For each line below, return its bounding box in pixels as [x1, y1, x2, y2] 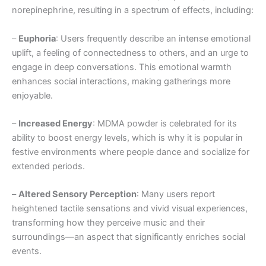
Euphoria [18, 33, 56, 44]
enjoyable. [12, 90, 53, 101]
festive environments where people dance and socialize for [12, 147, 249, 157]
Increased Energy [18, 118, 93, 129]
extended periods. [12, 161, 85, 172]
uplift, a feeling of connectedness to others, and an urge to [12, 47, 249, 58]
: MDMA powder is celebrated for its [93, 118, 237, 129]
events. [12, 246, 42, 257]
